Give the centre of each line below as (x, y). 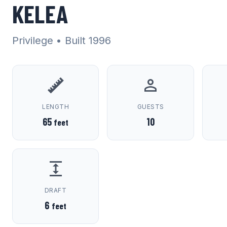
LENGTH (56, 107)
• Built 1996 (84, 41)
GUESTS (150, 107)
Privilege (33, 41)
